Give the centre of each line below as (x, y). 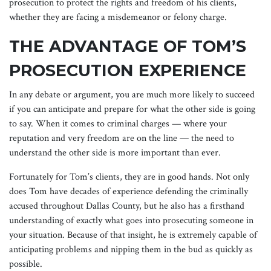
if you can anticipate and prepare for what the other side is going (132, 109)
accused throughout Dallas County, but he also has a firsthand (127, 206)
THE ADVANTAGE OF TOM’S (128, 47)
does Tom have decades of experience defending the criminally (129, 192)
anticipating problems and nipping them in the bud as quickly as (131, 250)
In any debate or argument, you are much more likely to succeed (132, 95)
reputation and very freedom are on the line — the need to (122, 139)
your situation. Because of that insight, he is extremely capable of (133, 235)
